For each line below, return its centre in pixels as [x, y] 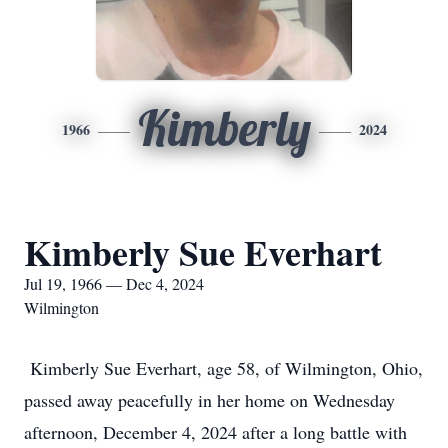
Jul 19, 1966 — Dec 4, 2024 [114, 283]
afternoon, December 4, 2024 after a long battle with [215, 432]
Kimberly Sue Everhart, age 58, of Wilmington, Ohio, [223, 368]
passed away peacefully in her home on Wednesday [209, 400]
